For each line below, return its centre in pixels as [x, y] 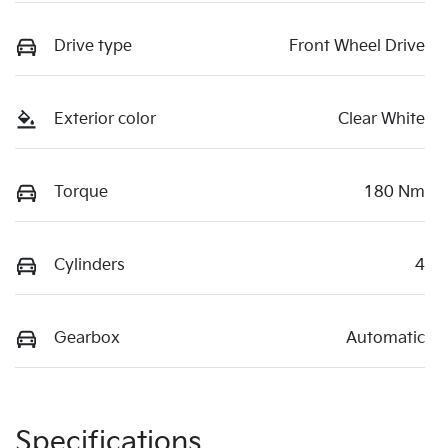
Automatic [385, 338]
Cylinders [89, 265]
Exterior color [105, 119]
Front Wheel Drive [357, 46]
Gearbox [87, 338]
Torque [81, 192]
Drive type [93, 46]
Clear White [381, 119]
